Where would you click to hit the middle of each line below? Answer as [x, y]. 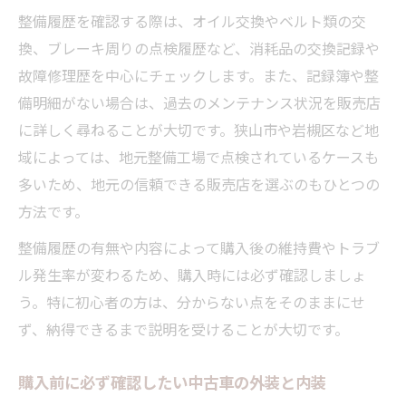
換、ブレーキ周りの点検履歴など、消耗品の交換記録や [199, 48]
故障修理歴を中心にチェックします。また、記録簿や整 [198, 75]
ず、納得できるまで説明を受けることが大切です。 [184, 329]
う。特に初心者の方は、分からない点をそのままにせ [192, 301]
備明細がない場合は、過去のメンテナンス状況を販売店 [199, 102]
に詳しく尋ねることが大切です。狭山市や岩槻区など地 [198, 129]
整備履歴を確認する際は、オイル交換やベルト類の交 [192, 20]
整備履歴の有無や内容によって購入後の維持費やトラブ [199, 247]
